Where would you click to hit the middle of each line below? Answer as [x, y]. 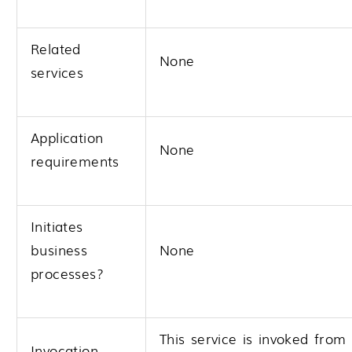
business [59, 250]
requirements [75, 161]
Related [56, 49]
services [57, 72]
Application [67, 137]
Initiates [57, 226]
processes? [67, 273]
